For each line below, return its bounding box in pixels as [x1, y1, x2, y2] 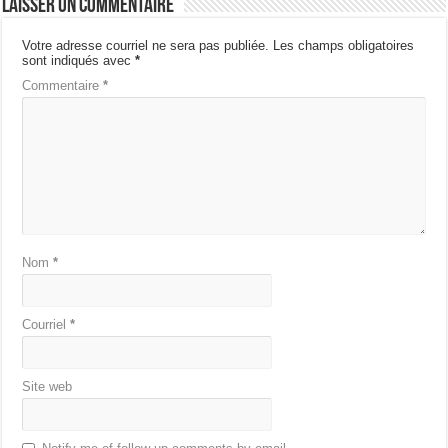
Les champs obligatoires [273, 38, 415, 54]
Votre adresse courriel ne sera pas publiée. [22, 38, 270, 54]
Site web [22, 379, 73, 395]
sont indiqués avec [22, 53, 136, 69]
